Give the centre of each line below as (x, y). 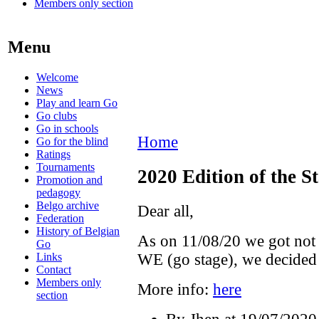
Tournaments (66, 167)
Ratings (53, 154)
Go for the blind (72, 141)
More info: (175, 289)
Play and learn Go (77, 103)
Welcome (57, 77)
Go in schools (67, 128)
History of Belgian (78, 231)
